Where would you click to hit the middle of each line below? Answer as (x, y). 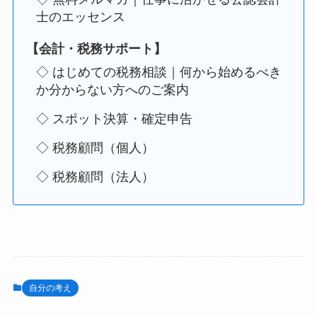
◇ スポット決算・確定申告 (114, 119)
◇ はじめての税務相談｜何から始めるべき (158, 73)
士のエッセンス (80, 17)
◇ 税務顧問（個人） (95, 148)
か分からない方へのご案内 (112, 90)
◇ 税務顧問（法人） (95, 177)
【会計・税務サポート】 (96, 49)
